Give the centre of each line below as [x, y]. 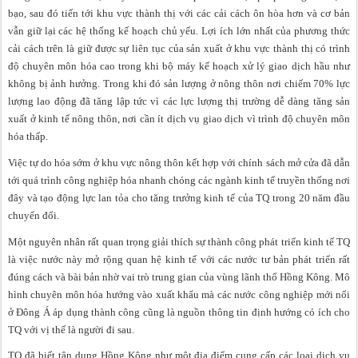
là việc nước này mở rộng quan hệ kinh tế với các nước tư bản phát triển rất [179, 259]
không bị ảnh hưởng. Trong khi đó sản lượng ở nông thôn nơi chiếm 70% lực [179, 84]
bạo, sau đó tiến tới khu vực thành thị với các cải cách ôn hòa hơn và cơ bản [179, 14]
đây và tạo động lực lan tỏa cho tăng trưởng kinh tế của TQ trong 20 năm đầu [179, 198]
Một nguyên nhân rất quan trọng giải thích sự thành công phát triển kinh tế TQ [179, 241]
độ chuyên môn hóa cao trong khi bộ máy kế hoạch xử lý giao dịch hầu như [179, 66]
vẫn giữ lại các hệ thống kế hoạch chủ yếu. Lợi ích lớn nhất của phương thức [179, 31]
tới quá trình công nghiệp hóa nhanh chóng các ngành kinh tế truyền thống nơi [179, 181]
